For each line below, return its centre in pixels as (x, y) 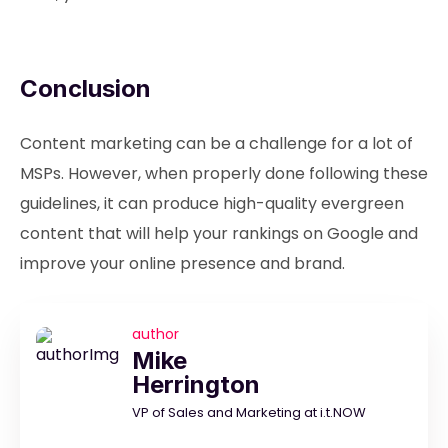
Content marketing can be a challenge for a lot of (216, 143)
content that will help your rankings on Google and (219, 233)
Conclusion (85, 88)
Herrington (196, 384)
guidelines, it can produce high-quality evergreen (212, 203)
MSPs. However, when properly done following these (224, 173)
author (155, 334)
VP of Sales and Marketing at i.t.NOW (249, 412)
